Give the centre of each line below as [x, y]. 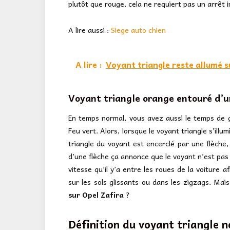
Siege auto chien [138, 30]
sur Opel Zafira [96, 195]
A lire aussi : [90, 30]
